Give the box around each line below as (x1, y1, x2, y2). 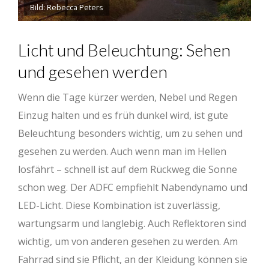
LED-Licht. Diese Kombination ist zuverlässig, (18, 199, 220, 213)
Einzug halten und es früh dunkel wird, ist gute (18, 109, 228, 122)
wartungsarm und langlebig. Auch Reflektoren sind (18, 217, 246, 231)
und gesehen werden (18, 61, 168, 82)
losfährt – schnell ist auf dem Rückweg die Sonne (18, 163, 237, 177)
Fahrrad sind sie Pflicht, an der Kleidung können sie (18, 253, 247, 267)
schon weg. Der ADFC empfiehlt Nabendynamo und (18, 181, 247, 195)
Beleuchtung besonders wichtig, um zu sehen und (18, 127, 243, 141)
